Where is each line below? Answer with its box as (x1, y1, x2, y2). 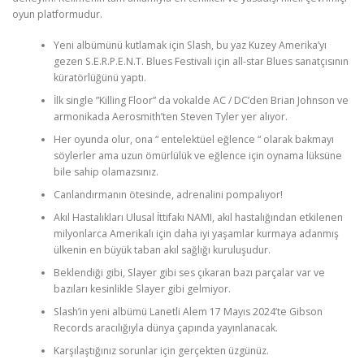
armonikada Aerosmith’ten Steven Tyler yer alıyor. (53, 110, 288, 124)
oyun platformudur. (12, 6, 102, 21)
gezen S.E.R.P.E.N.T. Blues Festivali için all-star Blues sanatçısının (53, 54, 349, 69)
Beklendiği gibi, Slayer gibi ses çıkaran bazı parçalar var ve (53, 266, 325, 280)
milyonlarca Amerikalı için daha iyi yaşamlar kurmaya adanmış (53, 227, 339, 241)
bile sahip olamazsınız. (53, 165, 158, 180)
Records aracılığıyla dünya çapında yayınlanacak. (53, 321, 278, 336)
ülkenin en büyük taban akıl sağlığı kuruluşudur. (53, 243, 271, 258)
